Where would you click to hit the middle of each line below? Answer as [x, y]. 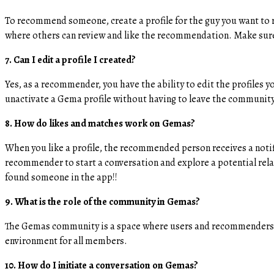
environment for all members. [66, 241]
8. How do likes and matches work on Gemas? [102, 123]
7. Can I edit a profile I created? [70, 60]
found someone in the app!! [61, 177]
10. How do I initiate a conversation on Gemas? [103, 265]
